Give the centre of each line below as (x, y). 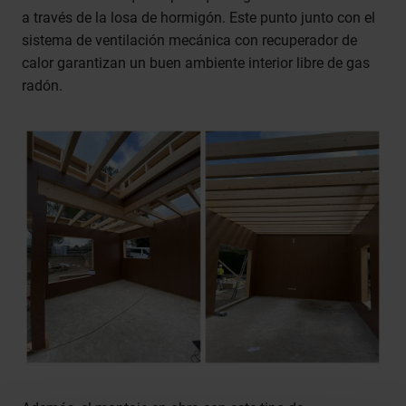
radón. (42, 86)
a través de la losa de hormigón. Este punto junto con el (198, 18)
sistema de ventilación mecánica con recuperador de (189, 41)
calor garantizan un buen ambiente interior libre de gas (196, 63)
